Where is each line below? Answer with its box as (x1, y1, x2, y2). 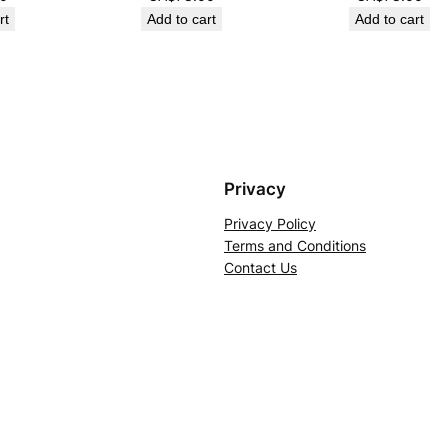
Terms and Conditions (224, 236, 366, 254)
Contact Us (224, 258, 297, 276)
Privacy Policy (224, 214, 316, 232)
